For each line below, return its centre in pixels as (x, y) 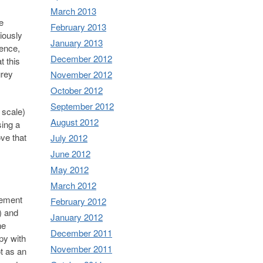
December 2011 (81, 232)
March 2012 (73, 185)
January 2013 (77, 42)
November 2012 (81, 74)
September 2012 (82, 106)
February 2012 (78, 201)
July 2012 (69, 137)
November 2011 (81, 248)
